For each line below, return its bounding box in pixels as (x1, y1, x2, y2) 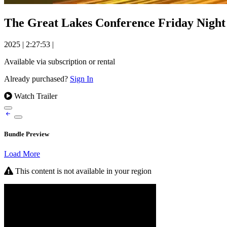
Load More (4, 149, 40, 159)
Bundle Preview (4, 130, 49, 138)
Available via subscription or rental (4, 57, 115, 66)
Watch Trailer (12, 91, 57, 100)
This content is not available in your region (13, 167, 152, 176)
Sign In (70, 74, 93, 83)
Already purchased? (4, 74, 70, 83)
